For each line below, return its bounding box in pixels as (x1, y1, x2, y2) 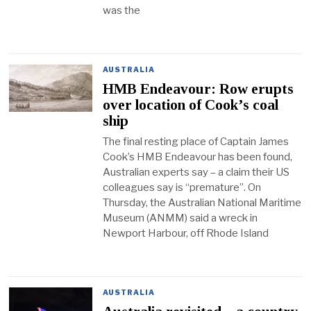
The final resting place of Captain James (103, 135, 289, 149)
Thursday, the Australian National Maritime (103, 196, 302, 210)
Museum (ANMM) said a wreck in (103, 212, 258, 225)
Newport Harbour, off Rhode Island (103, 227, 269, 240)
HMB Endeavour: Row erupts (103, 80, 294, 97)
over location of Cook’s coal (103, 96, 279, 113)
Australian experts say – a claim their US (103, 166, 290, 179)
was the (103, 4, 141, 17)
